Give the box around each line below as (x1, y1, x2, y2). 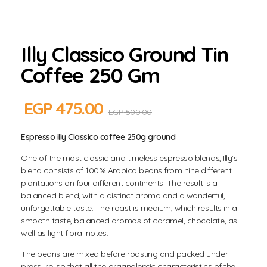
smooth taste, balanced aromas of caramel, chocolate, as (21, 215, 237, 226)
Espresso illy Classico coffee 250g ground (21, 131, 176, 142)
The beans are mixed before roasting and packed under (21, 248, 228, 259)
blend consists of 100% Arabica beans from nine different (21, 164, 232, 176)
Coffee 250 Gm (21, 62, 160, 88)
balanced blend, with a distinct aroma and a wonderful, (21, 190, 225, 201)
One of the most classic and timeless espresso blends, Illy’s (21, 152, 238, 163)
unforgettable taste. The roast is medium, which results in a (21, 202, 237, 213)
